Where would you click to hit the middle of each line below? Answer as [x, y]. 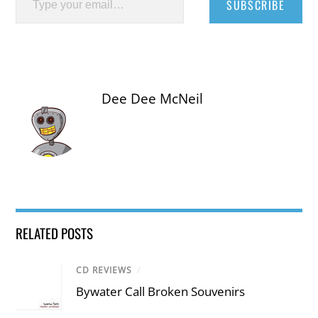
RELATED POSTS [55, 232]
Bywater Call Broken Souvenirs [161, 292]
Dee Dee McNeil [153, 98]
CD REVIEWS [104, 270]
